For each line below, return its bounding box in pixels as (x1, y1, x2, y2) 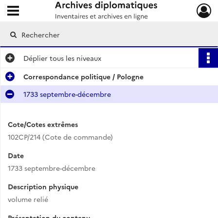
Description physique (8, 182, 78, 191)
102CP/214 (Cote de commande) (8, 132, 113, 142)
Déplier (23, 53, 48, 63)
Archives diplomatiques (30, 8, 108, 18)
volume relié (8, 194, 48, 204)
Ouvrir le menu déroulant (7, 4, 91, 14)
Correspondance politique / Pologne (23, 72, 144, 81)
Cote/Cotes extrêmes (8, 119, 78, 129)
